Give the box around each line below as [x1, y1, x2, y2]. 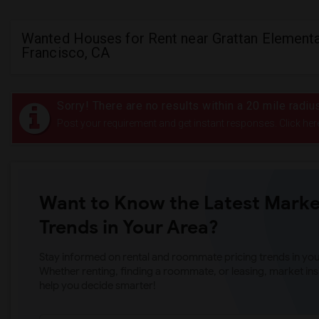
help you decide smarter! [39, 279, 156, 292]
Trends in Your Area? [39, 216, 219, 239]
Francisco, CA [21, 44, 110, 61]
